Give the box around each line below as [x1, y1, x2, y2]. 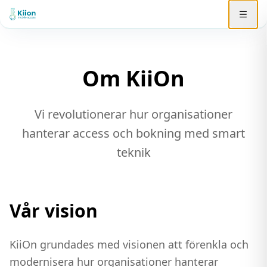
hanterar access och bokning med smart [22, 125, 245, 141]
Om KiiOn [82, 64, 185, 93]
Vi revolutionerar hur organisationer [35, 106, 232, 122]
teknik [116, 144, 151, 160]
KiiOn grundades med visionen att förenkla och [10, 237, 249, 252]
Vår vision [10, 198, 98, 223]
